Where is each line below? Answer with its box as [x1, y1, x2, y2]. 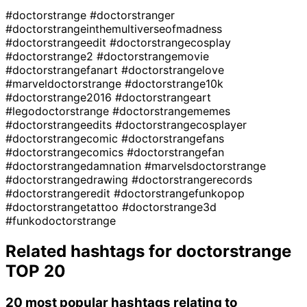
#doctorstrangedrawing [5, 172, 132, 186]
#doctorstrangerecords [132, 172, 252, 186]
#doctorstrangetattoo [5, 199, 122, 214]
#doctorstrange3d [122, 199, 217, 214]
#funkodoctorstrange [5, 213, 116, 228]
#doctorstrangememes [112, 103, 230, 118]
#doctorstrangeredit [5, 186, 114, 200]
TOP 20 [5, 260, 66, 281]
